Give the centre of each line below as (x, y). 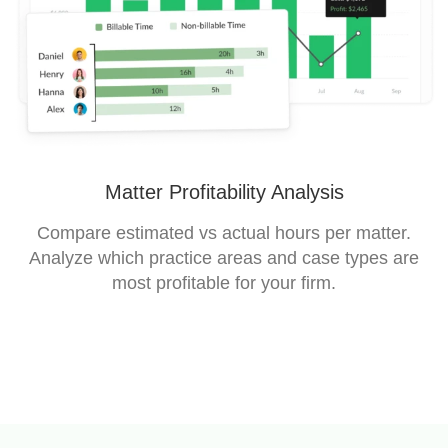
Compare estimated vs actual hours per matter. (224, 233)
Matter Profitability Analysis (224, 192)
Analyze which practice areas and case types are (224, 258)
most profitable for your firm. (224, 283)
